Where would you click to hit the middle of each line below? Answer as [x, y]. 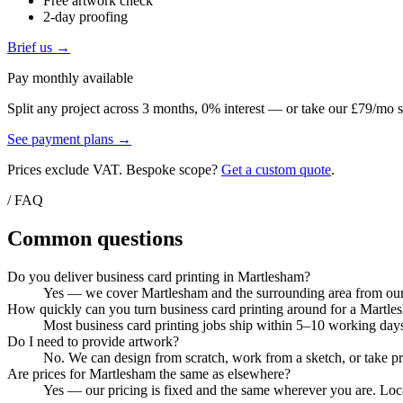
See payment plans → [69, 139]
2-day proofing [85, 17]
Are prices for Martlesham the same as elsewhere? [149, 374]
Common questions [95, 239]
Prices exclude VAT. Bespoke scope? [114, 170]
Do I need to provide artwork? [93, 342]
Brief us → [39, 48]
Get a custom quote [276, 170]
